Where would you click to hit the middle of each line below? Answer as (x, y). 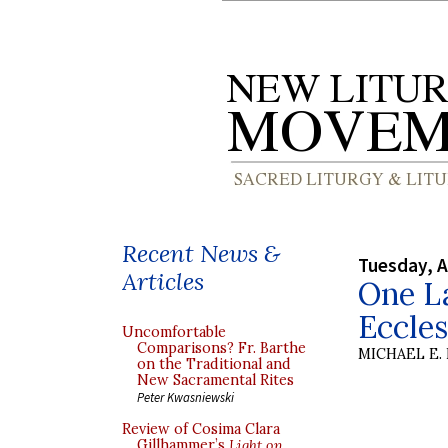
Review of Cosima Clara (201, 429)
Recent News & (201, 253)
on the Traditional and (214, 364)
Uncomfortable (174, 332)
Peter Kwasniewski (185, 397)
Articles (163, 281)
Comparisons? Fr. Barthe (221, 348)
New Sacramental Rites (215, 380)
